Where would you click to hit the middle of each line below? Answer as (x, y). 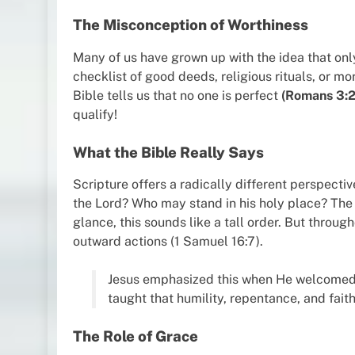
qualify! (95, 114)
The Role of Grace (136, 336)
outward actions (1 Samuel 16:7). (168, 242)
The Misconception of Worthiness (191, 24)
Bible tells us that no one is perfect (177, 95)
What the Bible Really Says (168, 152)
